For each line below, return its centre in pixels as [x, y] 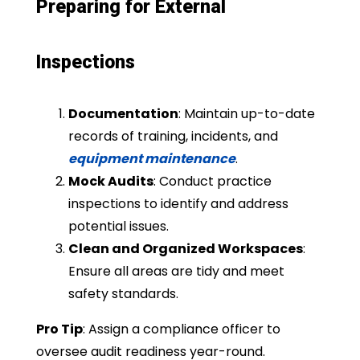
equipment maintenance [151, 158]
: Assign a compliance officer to [181, 329]
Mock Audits [110, 181]
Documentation [123, 113]
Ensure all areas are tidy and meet [176, 271]
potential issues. [118, 226]
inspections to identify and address [178, 203]
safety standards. [123, 293]
